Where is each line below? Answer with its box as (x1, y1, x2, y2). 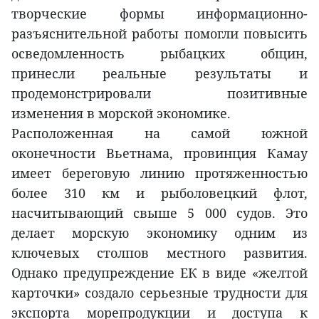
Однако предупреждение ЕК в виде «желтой (11, 263, 308, 281)
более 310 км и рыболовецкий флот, (11, 184, 308, 202)
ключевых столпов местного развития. (11, 244, 308, 261)
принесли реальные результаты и (11, 64, 308, 82)
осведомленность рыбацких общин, (11, 44, 308, 62)
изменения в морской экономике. (11, 104, 231, 122)
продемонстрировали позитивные (11, 84, 308, 102)
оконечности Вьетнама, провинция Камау (11, 144, 308, 162)
